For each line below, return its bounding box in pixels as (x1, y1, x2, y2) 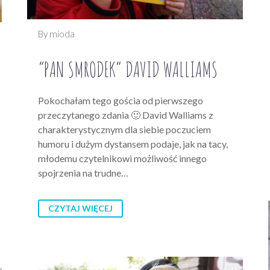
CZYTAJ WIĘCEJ (48, 202, 113, 213)
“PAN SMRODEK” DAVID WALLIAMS (38, 55, 218, 82)
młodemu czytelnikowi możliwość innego (38, 152, 207, 164)
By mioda (38, 28, 75, 39)
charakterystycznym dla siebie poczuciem (38, 123, 211, 135)
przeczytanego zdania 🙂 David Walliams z (38, 108, 213, 121)
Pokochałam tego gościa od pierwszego (38, 94, 203, 106)
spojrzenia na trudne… (38, 166, 128, 178)
